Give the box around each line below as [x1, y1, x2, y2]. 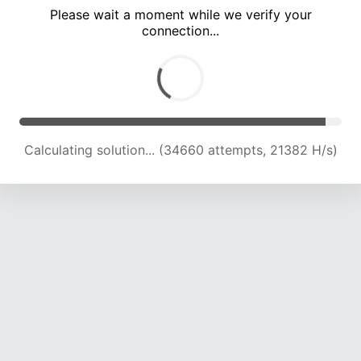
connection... [142, 23, 219, 39]
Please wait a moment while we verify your [49, 6, 312, 23]
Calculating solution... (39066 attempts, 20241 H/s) [23, 142, 338, 159]
